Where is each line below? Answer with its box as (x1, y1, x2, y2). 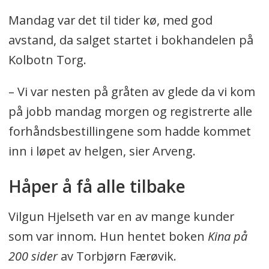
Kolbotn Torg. (8, 51, 86, 68)
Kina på (207, 228, 247, 244)
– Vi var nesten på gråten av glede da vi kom (8, 83, 255, 100)
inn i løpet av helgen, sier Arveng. (8, 142, 196, 159)
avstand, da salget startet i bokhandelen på (8, 31, 253, 48)
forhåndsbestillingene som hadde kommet (8, 122, 251, 139)
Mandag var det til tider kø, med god (8, 11, 213, 28)
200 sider (8, 247, 58, 264)
